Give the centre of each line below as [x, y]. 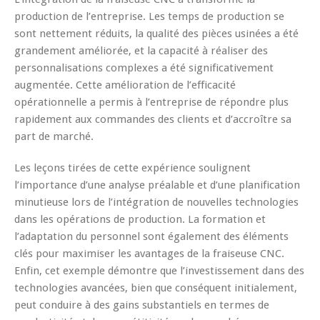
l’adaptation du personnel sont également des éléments [151, 236]
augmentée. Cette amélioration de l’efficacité [125, 85]
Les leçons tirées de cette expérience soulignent [132, 167]
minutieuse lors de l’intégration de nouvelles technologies [156, 202]
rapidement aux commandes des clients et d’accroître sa [153, 119]
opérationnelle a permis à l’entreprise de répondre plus [151, 102]
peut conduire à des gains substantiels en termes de [142, 305]
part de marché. [54, 136]
